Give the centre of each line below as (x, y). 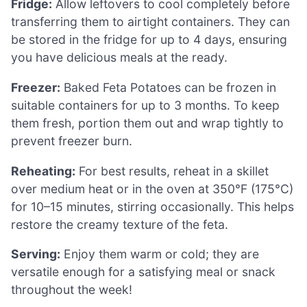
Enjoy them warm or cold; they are (160, 254)
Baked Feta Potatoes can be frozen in (168, 87)
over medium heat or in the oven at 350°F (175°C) (152, 188)
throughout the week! (72, 290)
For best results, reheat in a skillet (172, 171)
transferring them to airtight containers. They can (150, 22)
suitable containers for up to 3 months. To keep (145, 105)
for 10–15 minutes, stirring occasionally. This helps (152, 206)
